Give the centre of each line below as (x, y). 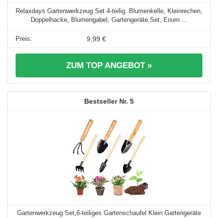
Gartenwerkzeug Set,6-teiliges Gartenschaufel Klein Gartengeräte (109, 213)
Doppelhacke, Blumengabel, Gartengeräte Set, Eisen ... (109, 20)
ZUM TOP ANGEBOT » (109, 66)
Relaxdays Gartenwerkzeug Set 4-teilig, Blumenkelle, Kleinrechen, (109, 11)
